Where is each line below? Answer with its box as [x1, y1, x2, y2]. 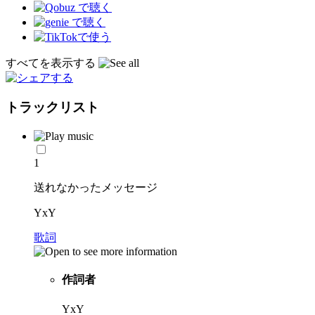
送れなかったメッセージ [34, 181, 157, 194]
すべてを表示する [6, 56, 98, 69]
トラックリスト [6, 100, 99, 115]
